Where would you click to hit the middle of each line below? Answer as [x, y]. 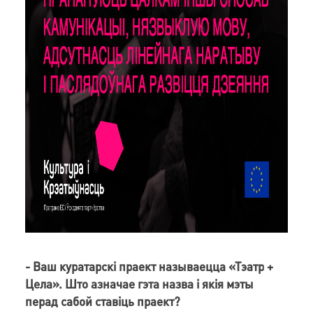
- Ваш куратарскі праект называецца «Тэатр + [149, 266]
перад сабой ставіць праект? [102, 301]
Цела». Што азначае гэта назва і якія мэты [139, 283]
